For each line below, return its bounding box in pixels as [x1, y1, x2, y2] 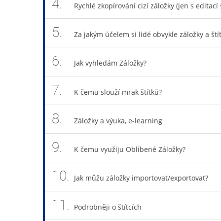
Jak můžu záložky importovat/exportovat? [74, 173, 208, 183]
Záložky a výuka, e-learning [74, 115, 162, 125]
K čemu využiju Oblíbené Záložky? [74, 145, 185, 154]
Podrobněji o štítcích [74, 202, 142, 212]
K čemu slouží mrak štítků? [74, 87, 162, 97]
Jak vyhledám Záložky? [74, 58, 147, 68]
